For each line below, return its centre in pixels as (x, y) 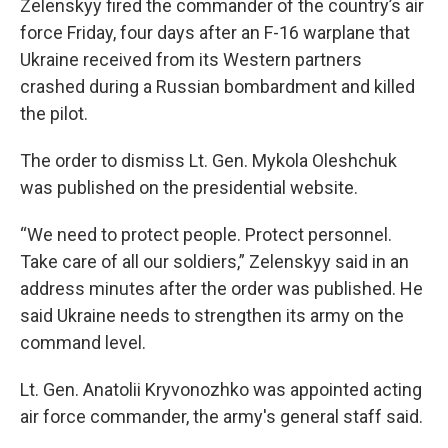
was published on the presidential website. (189, 187)
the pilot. (54, 113)
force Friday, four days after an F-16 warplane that (215, 32)
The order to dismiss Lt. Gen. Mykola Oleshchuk (208, 160)
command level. (83, 342)
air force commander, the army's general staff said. (221, 416)
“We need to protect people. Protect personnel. (206, 234)
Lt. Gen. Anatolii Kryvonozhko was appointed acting (221, 389)
